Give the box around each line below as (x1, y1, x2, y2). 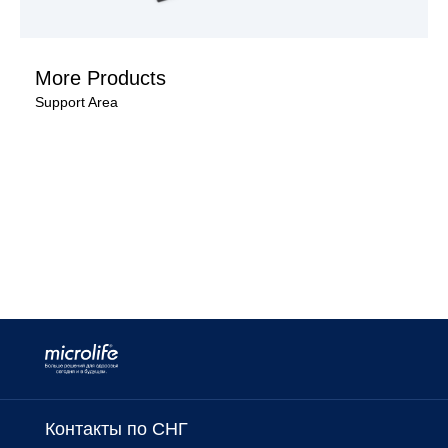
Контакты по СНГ (45, 419, 188, 439)
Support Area (35, 94, 118, 111)
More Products (35, 67, 166, 90)
